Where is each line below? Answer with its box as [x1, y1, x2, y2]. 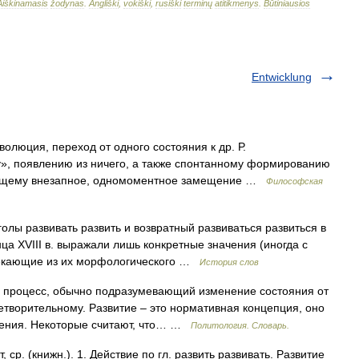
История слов [200, 257, 259, 267]
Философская [266, 176, 323, 186]
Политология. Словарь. [191, 321, 289, 330]
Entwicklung [252, 71, 312, 83]
